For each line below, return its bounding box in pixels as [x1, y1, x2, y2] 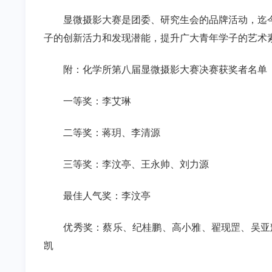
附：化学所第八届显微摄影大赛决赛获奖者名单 [63, 64, 270, 75]
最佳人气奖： [63, 191, 121, 201]
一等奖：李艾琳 [63, 96, 131, 106]
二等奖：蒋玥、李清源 [63, 127, 160, 138]
